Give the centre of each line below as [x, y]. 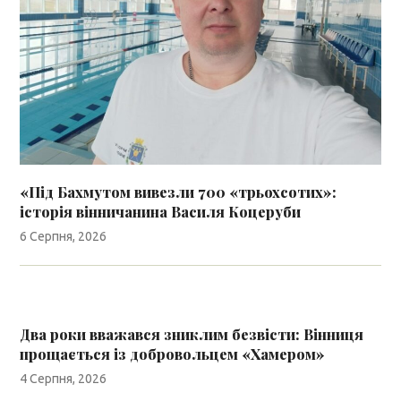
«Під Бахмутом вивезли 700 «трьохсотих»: [179, 192]
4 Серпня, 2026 [64, 378]
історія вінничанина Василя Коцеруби [161, 211]
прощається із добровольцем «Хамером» [173, 354]
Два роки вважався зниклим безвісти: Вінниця [192, 334]
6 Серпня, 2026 [64, 236]
